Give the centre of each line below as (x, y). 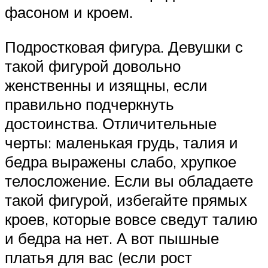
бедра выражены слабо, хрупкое (121, 161)
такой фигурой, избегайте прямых (126, 200)
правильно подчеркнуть (89, 104)
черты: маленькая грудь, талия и (121, 142)
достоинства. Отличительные (111, 123)
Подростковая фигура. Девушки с (124, 46)
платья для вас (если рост (98, 257)
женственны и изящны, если (106, 85)
